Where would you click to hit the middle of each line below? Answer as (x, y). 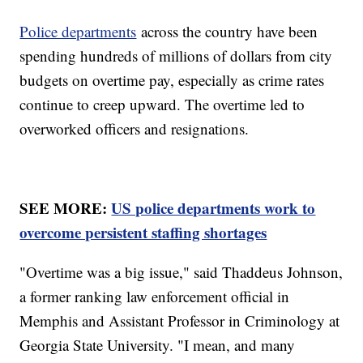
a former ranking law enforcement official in (155, 296)
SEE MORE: (66, 207)
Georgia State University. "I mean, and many (158, 344)
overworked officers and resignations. (135, 128)
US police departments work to (214, 207)
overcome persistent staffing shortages (143, 232)
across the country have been (227, 31)
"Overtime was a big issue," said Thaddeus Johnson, (181, 271)
